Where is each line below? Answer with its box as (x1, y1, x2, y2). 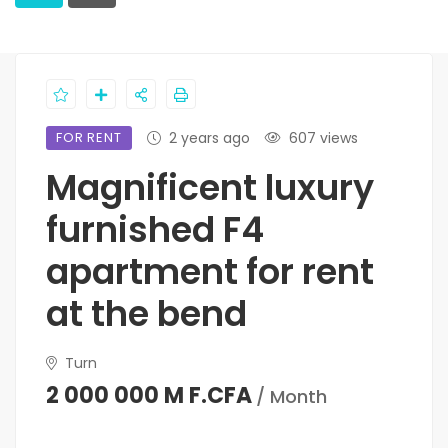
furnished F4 (46, 205, 264, 255)
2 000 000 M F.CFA (46, 380, 252, 412)
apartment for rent (46, 247, 374, 297)
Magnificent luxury (46, 163, 374, 213)
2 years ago (168, 128, 250, 149)
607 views (288, 128, 358, 149)
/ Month (256, 384, 327, 410)
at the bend (46, 289, 247, 339)
